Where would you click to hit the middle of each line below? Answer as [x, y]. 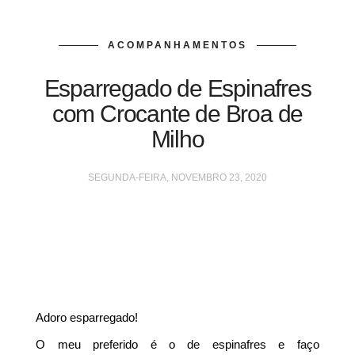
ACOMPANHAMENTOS [177, 45]
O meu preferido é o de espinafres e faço [177, 344]
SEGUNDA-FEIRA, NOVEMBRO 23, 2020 [177, 177]
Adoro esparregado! [87, 317]
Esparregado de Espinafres [177, 88]
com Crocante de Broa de [177, 114]
